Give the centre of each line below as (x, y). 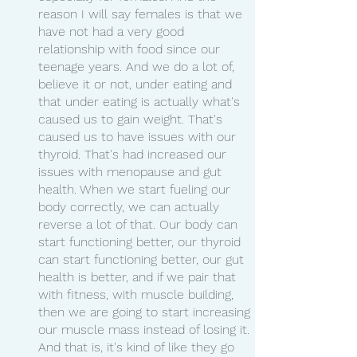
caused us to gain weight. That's (132, 119)
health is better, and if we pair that (139, 277)
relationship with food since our (131, 49)
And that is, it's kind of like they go (138, 347)
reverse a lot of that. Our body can (140, 224)
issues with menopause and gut (132, 171)
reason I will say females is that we (142, 14)
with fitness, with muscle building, (138, 294)
